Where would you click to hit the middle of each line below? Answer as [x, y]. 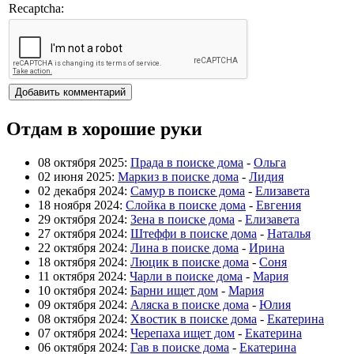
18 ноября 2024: [82, 205]
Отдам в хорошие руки [104, 128]
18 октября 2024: [84, 262]
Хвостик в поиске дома [194, 318]
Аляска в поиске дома [190, 304]
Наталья [289, 233]
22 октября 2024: [84, 247]
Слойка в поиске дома [186, 205]
